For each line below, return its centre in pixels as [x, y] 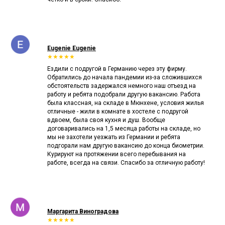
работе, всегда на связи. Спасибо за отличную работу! [126, 162]
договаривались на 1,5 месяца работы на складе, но [124, 128]
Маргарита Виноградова [83, 211]
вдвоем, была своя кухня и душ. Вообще [106, 120]
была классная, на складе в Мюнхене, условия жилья [126, 103]
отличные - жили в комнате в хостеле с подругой [118, 111]
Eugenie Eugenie [72, 48]
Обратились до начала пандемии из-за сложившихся [125, 77]
